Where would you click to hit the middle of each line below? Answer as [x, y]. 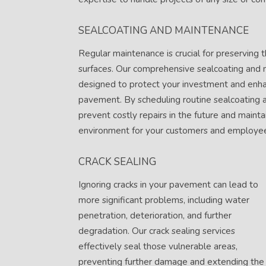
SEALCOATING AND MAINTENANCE [164, 31]
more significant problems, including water [164, 200]
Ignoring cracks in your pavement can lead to [168, 185]
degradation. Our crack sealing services [157, 231]
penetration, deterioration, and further [155, 216]
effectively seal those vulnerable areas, [158, 246]
